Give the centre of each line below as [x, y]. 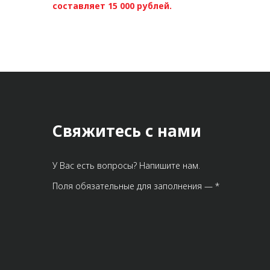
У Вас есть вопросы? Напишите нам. [126, 165]
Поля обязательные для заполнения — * [136, 186]
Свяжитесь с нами [127, 131]
